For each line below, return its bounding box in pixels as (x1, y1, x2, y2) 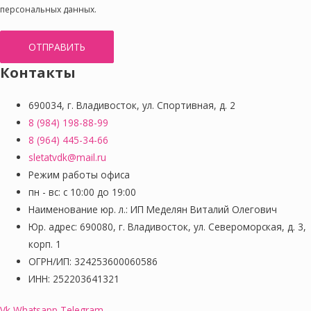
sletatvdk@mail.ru (28, 150, 107, 164)
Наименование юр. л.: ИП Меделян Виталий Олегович (28, 202, 278, 216)
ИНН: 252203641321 (28, 271, 120, 285)
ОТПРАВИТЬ (28, 40, 85, 53)
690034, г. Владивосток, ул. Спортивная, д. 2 (28, 98, 236, 112)
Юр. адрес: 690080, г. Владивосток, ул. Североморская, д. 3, (28, 219, 307, 233)
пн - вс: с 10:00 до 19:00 (28, 185, 137, 199)
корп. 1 (28, 237, 62, 251)
